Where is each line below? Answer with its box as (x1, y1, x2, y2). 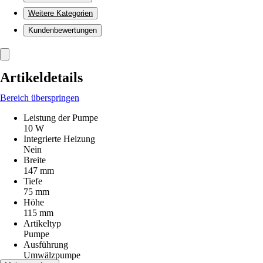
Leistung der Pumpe (23, 113, 98, 123)
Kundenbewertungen (28, 26, 97, 35)
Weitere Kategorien (28, 9, 93, 18)
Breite (23, 155, 46, 165)
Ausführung (23, 240, 68, 249)
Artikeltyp (23, 218, 61, 228)
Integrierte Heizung (23, 134, 95, 144)
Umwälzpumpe (23, 250, 80, 260)
